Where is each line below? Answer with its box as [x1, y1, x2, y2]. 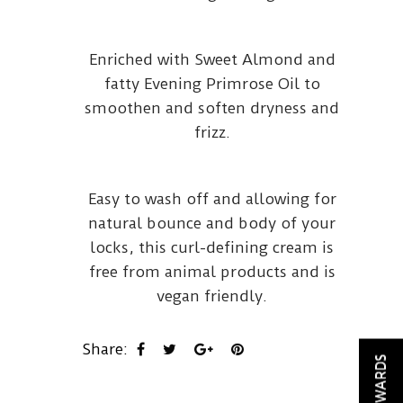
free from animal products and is [88, 263, 336, 281]
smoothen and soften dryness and [85, 99, 340, 117]
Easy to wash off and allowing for [87, 190, 336, 208]
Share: [81, 340, 128, 358]
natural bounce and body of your [88, 214, 336, 232]
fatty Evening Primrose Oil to [103, 75, 320, 93]
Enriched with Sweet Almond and [88, 50, 336, 68]
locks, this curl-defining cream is [90, 238, 335, 256]
